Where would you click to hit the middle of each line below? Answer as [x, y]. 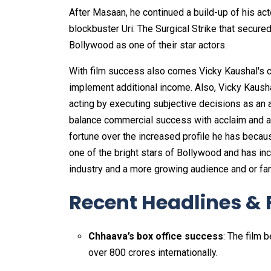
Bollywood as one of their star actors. [148, 45]
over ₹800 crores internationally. [153, 252]
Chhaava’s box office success [156, 236]
